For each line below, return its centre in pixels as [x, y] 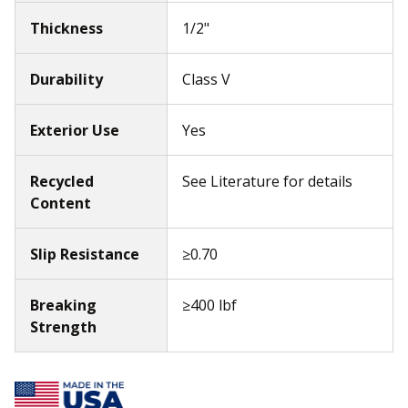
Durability [66, 79]
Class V [206, 79]
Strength [63, 326]
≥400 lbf [209, 305]
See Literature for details [267, 181]
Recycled [62, 181]
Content [61, 203]
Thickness [66, 28]
